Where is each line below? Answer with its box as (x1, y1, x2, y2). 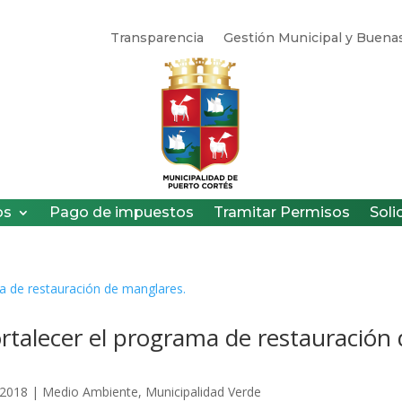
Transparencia (109, 29, 204, 46)
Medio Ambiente (42, 382, 139, 400)
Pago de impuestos (49, 203, 194, 221)
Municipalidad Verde (145, 382, 262, 400)
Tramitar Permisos (214, 203, 350, 221)
